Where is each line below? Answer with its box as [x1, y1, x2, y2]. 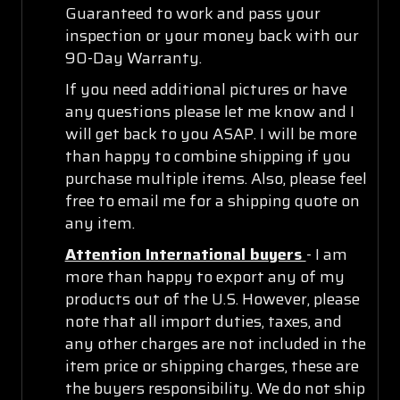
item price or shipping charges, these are [64, 353, 359, 379]
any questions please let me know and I [64, 98, 354, 124]
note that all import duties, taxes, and [64, 308, 342, 334]
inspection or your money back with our [64, 22, 359, 48]
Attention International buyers [64, 241, 306, 267]
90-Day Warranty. [64, 45, 202, 71]
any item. [64, 210, 135, 236]
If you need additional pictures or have [64, 76, 347, 102]
